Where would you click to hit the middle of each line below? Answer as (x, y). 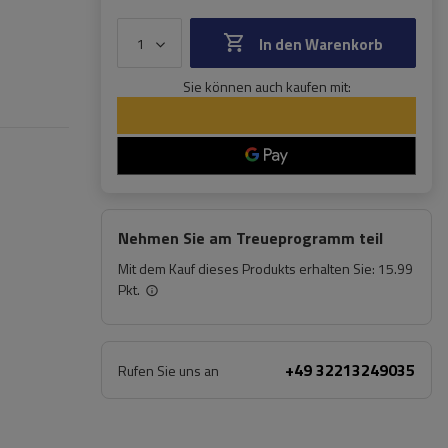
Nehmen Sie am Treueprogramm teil (250, 238)
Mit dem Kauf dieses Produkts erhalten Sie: (248, 268)
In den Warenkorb (321, 44)
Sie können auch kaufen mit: (266, 86)
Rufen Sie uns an (168, 370)
